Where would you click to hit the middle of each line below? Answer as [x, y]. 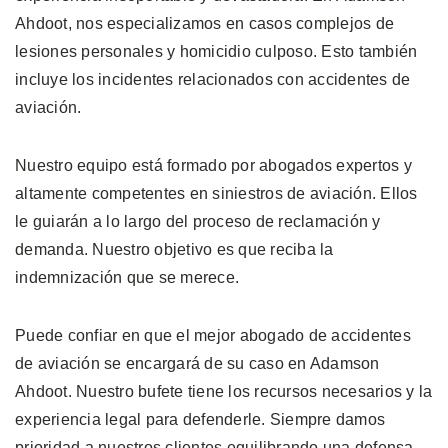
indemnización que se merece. [127, 278]
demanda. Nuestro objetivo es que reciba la [174, 250]
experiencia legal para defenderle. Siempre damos [200, 420]
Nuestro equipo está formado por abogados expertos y [213, 166]
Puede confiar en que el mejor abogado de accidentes [213, 336]
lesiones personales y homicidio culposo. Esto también [216, 52]
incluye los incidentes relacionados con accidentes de [213, 80]
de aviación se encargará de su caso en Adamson [197, 364]
